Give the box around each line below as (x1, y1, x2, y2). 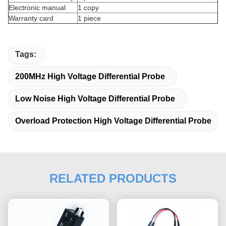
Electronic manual (9, 4, 66, 12)
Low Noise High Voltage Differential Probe (15, 94, 175, 103)
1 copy (78, 4, 99, 12)
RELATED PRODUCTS (49, 172, 177, 186)
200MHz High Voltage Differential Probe (15, 72, 165, 81)
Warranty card (9, 14, 53, 23)
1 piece (78, 14, 101, 23)
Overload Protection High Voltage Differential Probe (15, 117, 211, 126)
